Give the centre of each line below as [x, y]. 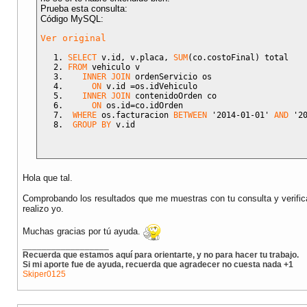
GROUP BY [92, 124]
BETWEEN [190, 115]
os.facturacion [135, 115]
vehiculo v [116, 67]
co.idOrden [159, 105]
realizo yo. [43, 208]
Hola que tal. [48, 177]
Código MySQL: [72, 19]
